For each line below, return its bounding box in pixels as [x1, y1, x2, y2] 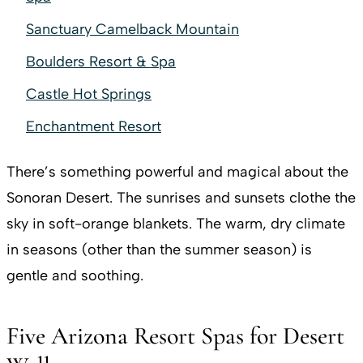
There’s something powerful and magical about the [6, 162, 348, 181]
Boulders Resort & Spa [26, 52, 176, 70]
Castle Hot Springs [26, 84, 152, 103]
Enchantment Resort [26, 117, 161, 135]
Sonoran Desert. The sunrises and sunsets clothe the [6, 188, 356, 207]
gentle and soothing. [6, 266, 143, 284]
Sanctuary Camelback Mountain [26, 19, 239, 38]
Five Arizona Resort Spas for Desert [6, 320, 344, 351]
